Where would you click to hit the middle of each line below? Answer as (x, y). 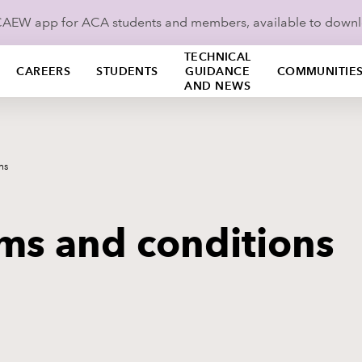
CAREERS (44, 71)
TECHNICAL (217, 57)
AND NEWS (217, 86)
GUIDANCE (217, 71)
